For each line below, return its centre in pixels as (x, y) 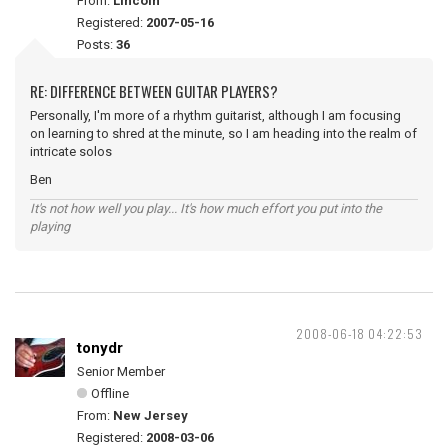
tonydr (100, 348)
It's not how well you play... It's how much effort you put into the (206, 208)
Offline (110, 393)
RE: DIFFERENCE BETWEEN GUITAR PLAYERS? (154, 91)
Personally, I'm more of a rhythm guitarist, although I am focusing (215, 115)
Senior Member (121, 371)
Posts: (96, 44)
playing (50, 226)
